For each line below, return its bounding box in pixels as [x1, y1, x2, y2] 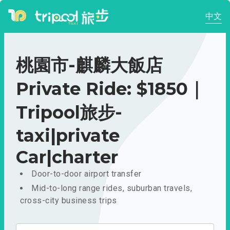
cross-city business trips [20, 196, 117, 205]
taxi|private [16, 125, 120, 146]
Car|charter [16, 146, 118, 168]
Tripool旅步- [16, 102, 122, 123]
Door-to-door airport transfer [31, 169, 142, 179]
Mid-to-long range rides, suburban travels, [31, 183, 192, 193]
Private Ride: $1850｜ [16, 78, 205, 100]
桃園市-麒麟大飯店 [16, 54, 163, 76]
